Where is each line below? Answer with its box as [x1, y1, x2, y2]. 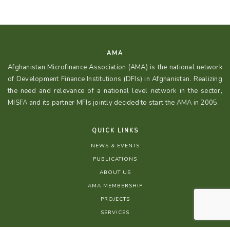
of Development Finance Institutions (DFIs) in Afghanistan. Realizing [8, 74, 222, 84]
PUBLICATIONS [93, 155, 137, 163]
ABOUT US [99, 168, 131, 176]
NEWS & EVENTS [90, 142, 140, 149]
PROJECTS [100, 195, 130, 203]
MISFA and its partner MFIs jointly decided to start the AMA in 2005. [8, 98, 219, 107]
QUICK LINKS [91, 126, 139, 135]
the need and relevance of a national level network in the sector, [8, 86, 222, 95]
